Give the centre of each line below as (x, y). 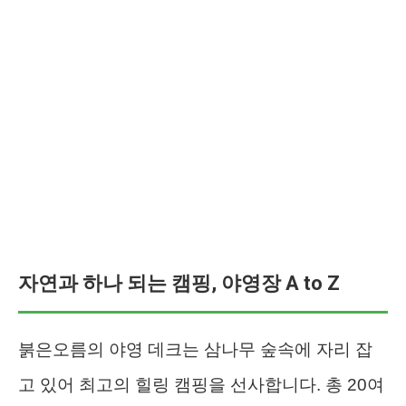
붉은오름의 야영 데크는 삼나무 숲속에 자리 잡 (195, 349)
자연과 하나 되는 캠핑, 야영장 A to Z (179, 283)
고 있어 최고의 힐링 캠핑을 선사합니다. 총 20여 (201, 384)
